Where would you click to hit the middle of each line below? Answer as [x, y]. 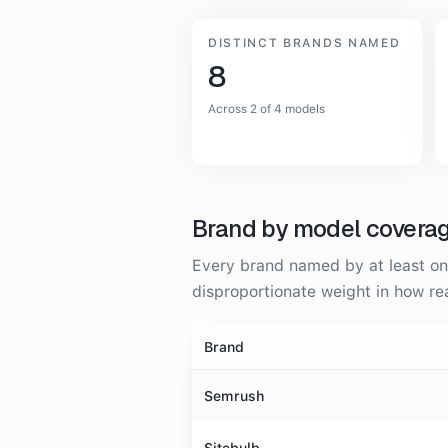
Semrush [234, 396]
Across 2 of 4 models [266, 109]
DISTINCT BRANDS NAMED [304, 43]
